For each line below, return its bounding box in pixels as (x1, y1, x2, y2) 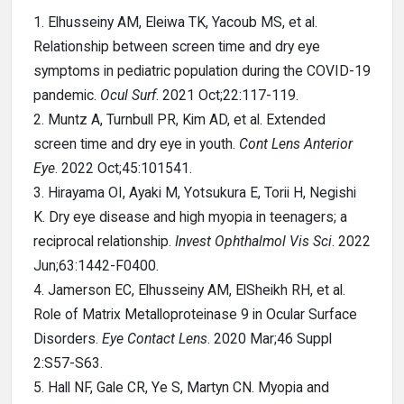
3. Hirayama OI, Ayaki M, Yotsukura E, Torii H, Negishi (33, 184, 356, 201)
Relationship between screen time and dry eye (33, 38, 320, 55)
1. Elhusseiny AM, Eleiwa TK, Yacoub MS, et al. (33, 14, 317, 31)
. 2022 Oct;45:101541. (55, 160, 192, 177)
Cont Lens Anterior (239, 135, 353, 152)
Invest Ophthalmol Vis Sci (175, 233, 332, 250)
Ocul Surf (100, 87, 156, 104)
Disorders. (33, 330, 102, 347)
